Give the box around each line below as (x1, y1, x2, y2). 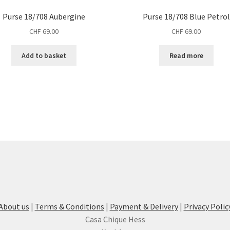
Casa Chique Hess (85, 214, 145, 225)
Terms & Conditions (34, 201, 104, 212)
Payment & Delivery (109, 201, 178, 212)
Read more (169, 50, 203, 60)
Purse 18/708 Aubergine (2, 11, 85, 22)
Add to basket (21, 50, 66, 60)
